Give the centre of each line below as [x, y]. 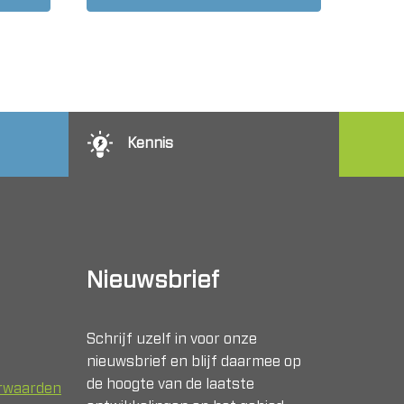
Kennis [151, 144]
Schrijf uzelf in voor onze [172, 339]
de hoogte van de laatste [170, 384]
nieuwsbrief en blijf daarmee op [194, 361]
